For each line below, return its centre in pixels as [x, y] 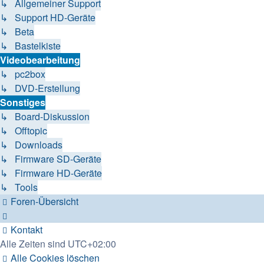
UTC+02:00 [92, 243]
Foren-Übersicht [44, 201]
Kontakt [27, 229]
